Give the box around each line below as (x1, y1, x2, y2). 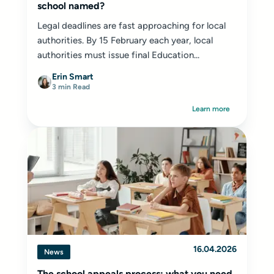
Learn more (192, 105, 230, 113)
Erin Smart (52, 72, 94, 82)
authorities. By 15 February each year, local (37, 35, 213, 46)
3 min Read (52, 83, 90, 91)
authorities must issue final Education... (37, 50, 199, 61)
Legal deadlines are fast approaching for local (37, 20, 226, 31)
